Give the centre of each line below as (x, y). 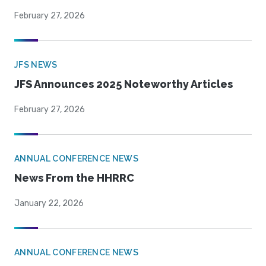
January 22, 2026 (49, 204)
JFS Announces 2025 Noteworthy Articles (123, 84)
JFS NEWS (36, 65)
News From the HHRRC (74, 178)
